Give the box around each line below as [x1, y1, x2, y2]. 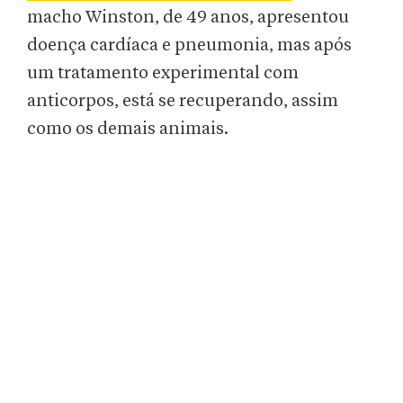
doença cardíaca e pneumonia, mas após [27, 36, 352, 55]
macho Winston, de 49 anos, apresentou [27, 8, 349, 27]
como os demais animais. [27, 120, 228, 139]
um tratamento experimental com [27, 64, 299, 83]
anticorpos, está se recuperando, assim [27, 92, 338, 111]
